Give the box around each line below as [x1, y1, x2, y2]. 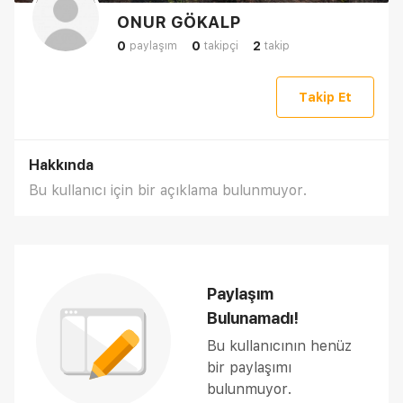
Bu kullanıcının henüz [207, 337, 352, 354]
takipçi [204, 40, 238, 52]
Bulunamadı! [207, 309, 299, 327]
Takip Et [299, 90, 352, 104]
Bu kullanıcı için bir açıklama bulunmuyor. [29, 182, 307, 199]
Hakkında [29, 157, 94, 174]
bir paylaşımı [207, 359, 291, 376]
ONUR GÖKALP [117, 13, 241, 31]
